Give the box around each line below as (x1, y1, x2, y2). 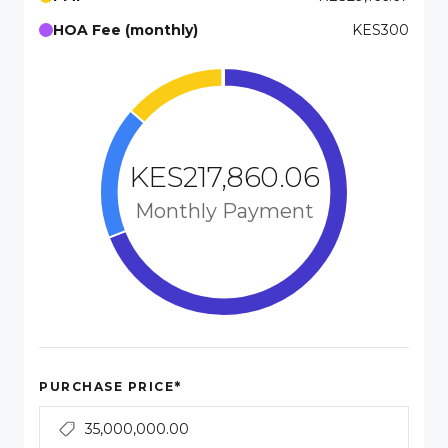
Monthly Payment (134, 199, 314, 223)
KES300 (352, 21, 409, 39)
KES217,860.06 (128, 160, 320, 194)
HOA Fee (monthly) (53, 21, 198, 39)
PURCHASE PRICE (39, 379, 174, 394)
